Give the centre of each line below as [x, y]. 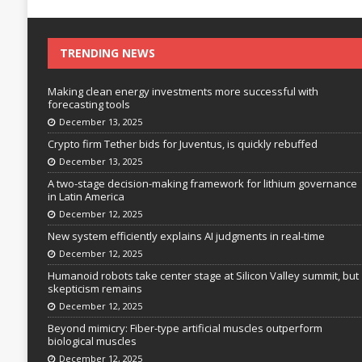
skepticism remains [95, 289]
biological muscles [92, 341]
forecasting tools [88, 105]
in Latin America [86, 197]
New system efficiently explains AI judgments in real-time [186, 236]
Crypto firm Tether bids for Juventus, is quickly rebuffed [182, 144]
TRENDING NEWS [107, 53]
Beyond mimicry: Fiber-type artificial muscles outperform [185, 328]
